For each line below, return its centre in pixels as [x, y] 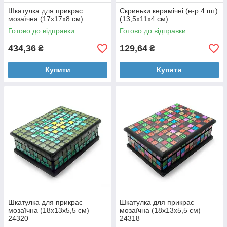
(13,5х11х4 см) [144, 19]
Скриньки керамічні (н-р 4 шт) [169, 11]
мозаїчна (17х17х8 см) [46, 19]
